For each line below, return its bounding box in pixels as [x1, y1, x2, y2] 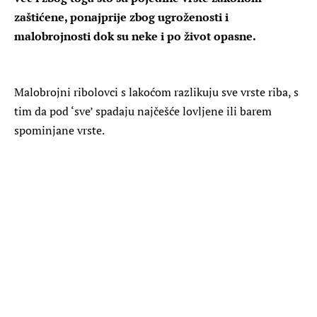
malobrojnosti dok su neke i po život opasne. [14, 28, 256, 44]
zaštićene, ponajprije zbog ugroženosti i [14, 8, 229, 25]
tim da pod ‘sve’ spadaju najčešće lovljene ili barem [14, 103, 272, 119]
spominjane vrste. [14, 122, 105, 138]
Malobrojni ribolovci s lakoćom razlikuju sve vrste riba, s [14, 83, 299, 100]
